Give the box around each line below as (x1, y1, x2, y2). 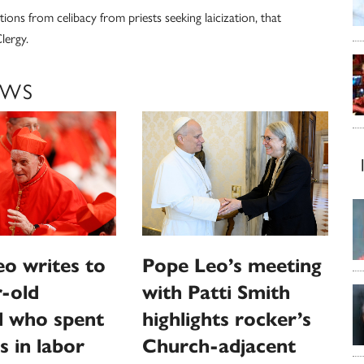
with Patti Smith (142, 279, 291, 305)
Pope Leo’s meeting (142, 253, 323, 278)
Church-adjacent (142, 333, 297, 358)
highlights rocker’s (142, 306, 312, 331)
